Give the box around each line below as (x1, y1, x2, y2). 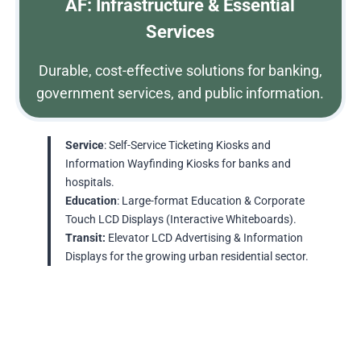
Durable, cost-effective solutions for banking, (38, 62, 322, 80)
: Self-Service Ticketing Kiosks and (103, 139, 271, 153)
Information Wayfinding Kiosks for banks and (64, 157, 291, 172)
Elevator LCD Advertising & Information (105, 231, 303, 246)
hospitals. (64, 176, 114, 190)
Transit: (64, 231, 106, 246)
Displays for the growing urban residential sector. (64, 250, 309, 264)
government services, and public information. (36, 85, 325, 102)
